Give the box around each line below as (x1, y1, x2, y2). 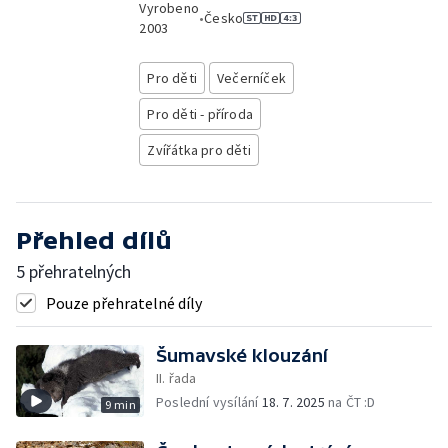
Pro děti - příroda (147, 105, 254, 123)
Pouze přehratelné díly (46, 293, 202, 313)
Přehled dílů (16, 227, 172, 254)
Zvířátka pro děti (147, 141, 251, 159)
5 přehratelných (16, 260, 131, 283)
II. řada (156, 369, 197, 387)
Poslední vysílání (156, 393, 262, 411)
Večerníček (217, 69, 287, 87)
